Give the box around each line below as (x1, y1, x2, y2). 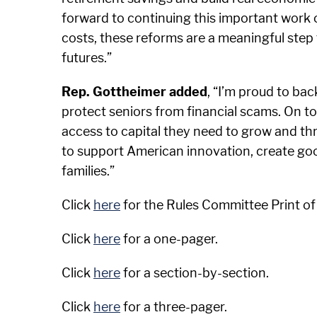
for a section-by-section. (120, 265, 269, 280)
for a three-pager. (120, 299, 227, 314)
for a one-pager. (120, 231, 218, 246)
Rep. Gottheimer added (62, 84, 207, 99)
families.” (62, 163, 115, 178)
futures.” (62, 50, 112, 65)
